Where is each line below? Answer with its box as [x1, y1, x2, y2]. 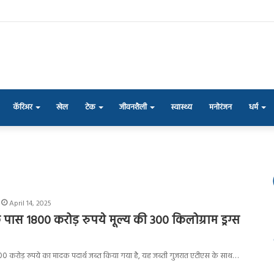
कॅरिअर [13, 100, 32, 114]
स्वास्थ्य [171, 100, 192, 114]
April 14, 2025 [9, 197, 51, 210]
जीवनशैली [119, 100, 147, 114]
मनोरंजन [209, 100, 232, 114]
